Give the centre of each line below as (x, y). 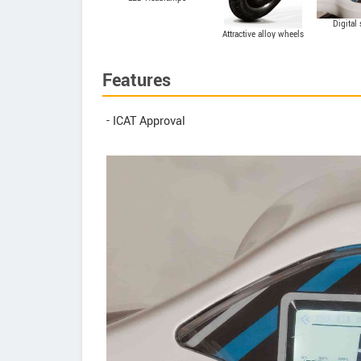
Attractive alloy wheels (263, 35)
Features (137, 81)
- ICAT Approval (146, 121)
